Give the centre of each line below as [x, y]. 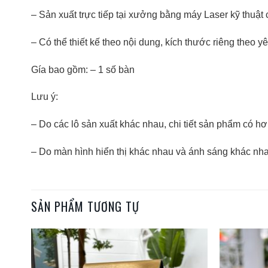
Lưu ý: [45, 97]
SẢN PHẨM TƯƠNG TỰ [85, 206]
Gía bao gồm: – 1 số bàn [83, 69]
